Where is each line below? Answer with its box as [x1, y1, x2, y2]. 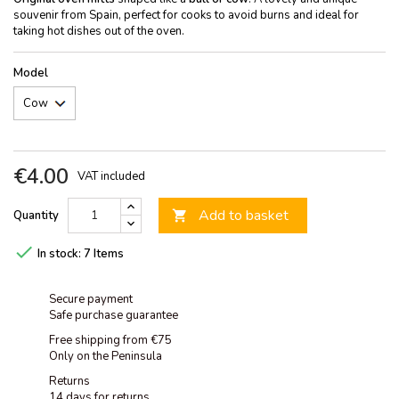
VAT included [77, 167, 145, 184]
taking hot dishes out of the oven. [13, 22, 184, 39]
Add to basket [199, 205, 289, 225]
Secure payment [49, 290, 133, 307]
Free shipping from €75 [49, 331, 172, 348]
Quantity [13, 207, 59, 224]
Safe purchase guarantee [49, 306, 178, 323]
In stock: [37, 245, 81, 262]
